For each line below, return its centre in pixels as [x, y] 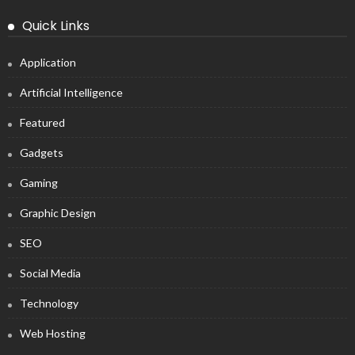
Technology [49, 303]
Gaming [39, 183]
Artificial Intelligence [71, 93]
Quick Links [56, 26]
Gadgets [42, 153]
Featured [42, 123]
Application [48, 63]
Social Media [50, 273]
